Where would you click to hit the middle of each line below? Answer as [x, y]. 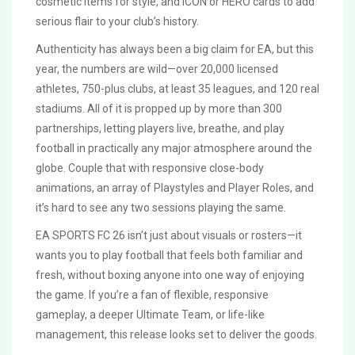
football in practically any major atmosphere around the [174, 149]
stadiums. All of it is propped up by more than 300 [159, 109]
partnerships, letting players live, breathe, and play [160, 129]
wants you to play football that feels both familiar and [169, 256]
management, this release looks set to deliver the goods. [176, 335]
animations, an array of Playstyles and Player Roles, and [175, 188]
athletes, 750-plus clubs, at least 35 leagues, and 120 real [177, 89]
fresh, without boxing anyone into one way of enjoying [170, 275]
